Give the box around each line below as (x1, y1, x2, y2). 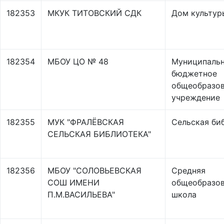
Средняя (171, 165, 205, 175)
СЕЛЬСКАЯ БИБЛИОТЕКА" (47, 129, 151, 139)
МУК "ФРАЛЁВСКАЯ (47, 117, 124, 127)
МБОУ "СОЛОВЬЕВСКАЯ (47, 165, 141, 175)
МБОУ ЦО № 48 (47, 56, 108, 66)
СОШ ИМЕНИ (47, 177, 99, 187)
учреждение (171, 92, 220, 102)
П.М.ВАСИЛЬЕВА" (47, 189, 115, 199)
